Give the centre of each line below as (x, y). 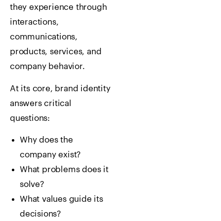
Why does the (46, 140)
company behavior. (47, 67)
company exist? (51, 155)
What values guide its (61, 199)
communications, (44, 37)
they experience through (58, 7)
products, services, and (56, 52)
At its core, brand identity (60, 88)
